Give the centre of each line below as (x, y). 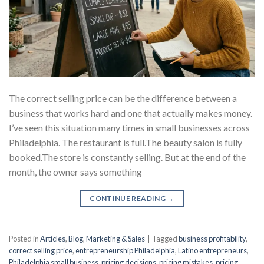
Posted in (24, 239)
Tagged (165, 239)
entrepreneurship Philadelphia (125, 251)
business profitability (212, 239)
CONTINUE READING (128, 198)
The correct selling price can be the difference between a (123, 98)
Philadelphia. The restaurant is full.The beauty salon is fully (126, 142)
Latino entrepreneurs (212, 251)
